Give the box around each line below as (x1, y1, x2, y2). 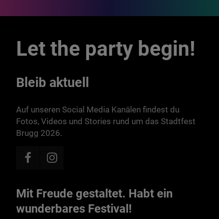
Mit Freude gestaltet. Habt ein (16, 187, 173, 200)
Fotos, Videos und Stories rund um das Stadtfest (16, 116, 196, 126)
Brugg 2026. (16, 128, 63, 138)
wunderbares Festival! (16, 202, 132, 216)
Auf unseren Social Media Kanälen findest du (16, 105, 180, 114)
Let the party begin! (16, 37, 196, 61)
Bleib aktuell (16, 75, 89, 90)
